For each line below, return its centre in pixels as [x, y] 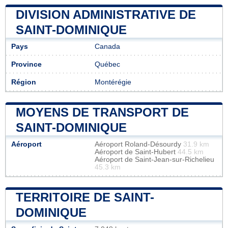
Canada [107, 46]
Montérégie [113, 82]
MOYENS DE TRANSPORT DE [102, 112]
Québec [107, 64]
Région [24, 82]
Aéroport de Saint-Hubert [136, 152]
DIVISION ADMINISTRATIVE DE [106, 14]
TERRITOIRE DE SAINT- [85, 197]
